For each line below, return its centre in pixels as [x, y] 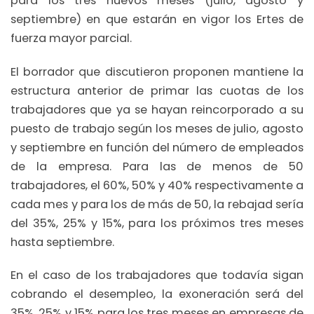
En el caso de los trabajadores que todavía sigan [157, 275]
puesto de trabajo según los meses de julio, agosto [157, 128]
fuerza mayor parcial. [71, 39]
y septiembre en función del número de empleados [157, 147]
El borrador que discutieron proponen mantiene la [157, 71]
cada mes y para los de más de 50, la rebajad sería [157, 204]
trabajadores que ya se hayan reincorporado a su [157, 109]
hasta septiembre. [62, 242]
